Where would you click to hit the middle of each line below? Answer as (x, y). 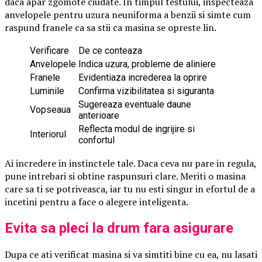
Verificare (49, 50)
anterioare (99, 115)
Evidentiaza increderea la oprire (143, 77)
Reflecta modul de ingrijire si (137, 129)
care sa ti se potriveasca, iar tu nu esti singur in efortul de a (130, 189)
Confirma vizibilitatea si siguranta (146, 91)
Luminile (47, 91)
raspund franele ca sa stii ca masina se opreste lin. (111, 27)
